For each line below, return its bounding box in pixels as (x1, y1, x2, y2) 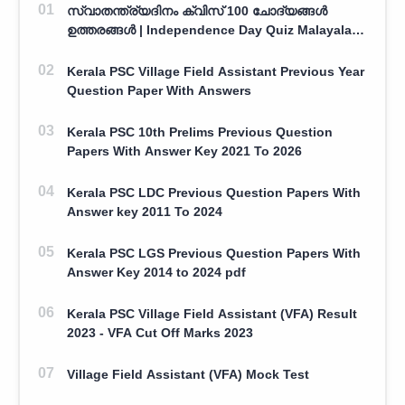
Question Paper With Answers (66, 82, 251, 98)
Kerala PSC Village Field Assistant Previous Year (66, 63, 364, 79)
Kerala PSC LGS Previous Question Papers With (66, 245, 361, 260)
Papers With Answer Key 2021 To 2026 (66, 143, 302, 158)
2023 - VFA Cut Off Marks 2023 (66, 325, 253, 340)
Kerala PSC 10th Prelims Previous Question (66, 124, 333, 139)
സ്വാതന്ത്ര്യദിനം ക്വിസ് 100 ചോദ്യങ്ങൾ (66, 3, 327, 18)
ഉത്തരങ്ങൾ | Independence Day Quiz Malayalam (66, 22, 139, 37)
